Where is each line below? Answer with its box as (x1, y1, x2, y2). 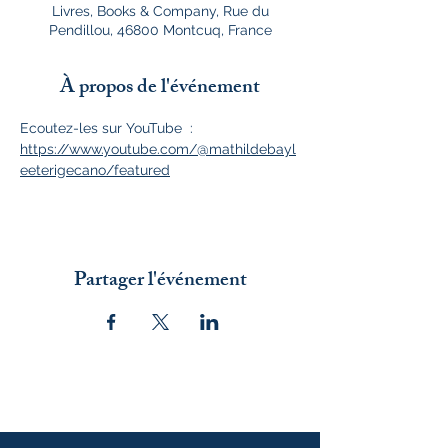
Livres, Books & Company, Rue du (51, 3, 269, 19)
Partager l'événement (73, 264, 247, 299)
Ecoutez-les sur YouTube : (20, 120, 197, 136)
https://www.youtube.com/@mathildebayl (20, 141, 296, 157)
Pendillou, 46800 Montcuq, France (48, 22, 272, 38)
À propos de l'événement (60, 71, 260, 106)
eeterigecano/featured (20, 162, 170, 178)
